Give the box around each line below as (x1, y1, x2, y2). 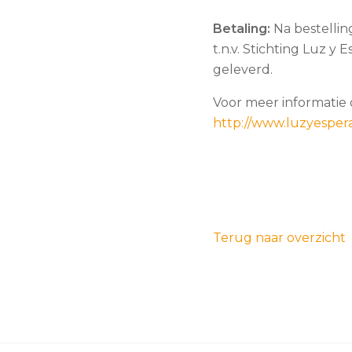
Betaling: (213, 21, 270, 36)
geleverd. (213, 62, 273, 77)
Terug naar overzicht (213, 230, 346, 245)
